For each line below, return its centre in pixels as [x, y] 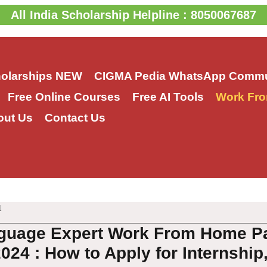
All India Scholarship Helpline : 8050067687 [133, 15]
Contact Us [75, 118]
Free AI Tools [168, 97]
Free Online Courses [64, 97]
